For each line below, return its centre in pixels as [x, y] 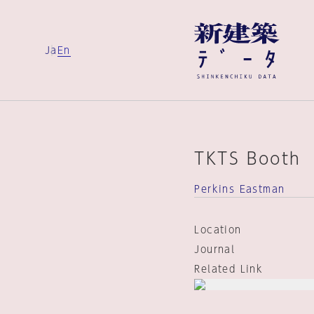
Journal [215, 250]
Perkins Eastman [240, 189]
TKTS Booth [248, 158]
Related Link [229, 269]
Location [218, 230]
